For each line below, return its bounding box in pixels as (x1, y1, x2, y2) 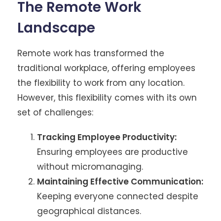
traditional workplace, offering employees (17, 62, 195, 74)
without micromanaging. (37, 160, 143, 173)
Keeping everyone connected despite (37, 190, 198, 202)
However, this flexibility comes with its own (17, 91, 197, 104)
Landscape (17, 18, 95, 37)
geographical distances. (37, 205, 141, 217)
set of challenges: (17, 106, 93, 118)
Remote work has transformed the (17, 47, 164, 59)
